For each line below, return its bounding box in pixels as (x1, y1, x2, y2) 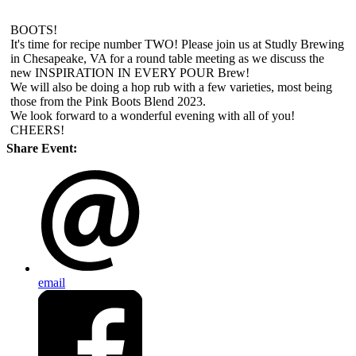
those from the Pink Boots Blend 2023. (10, 95, 206, 109)
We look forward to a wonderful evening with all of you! (10, 109, 295, 123)
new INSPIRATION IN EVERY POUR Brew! (10, 66, 250, 80)
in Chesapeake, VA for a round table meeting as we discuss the (10, 52, 324, 66)
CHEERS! (10, 123, 64, 137)
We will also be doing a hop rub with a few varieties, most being (10, 80, 332, 95)
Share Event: (6, 141, 77, 156)
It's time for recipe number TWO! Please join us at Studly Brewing (10, 37, 344, 52)
